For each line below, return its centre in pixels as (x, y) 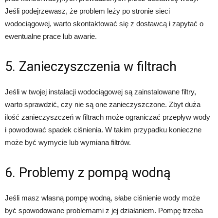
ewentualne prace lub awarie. (51, 36)
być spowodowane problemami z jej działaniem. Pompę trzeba (104, 210)
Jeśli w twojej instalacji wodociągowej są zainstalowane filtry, (100, 91)
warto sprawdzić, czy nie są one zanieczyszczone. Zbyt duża (103, 104)
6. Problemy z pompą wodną (88, 173)
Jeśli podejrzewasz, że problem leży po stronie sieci (87, 11)
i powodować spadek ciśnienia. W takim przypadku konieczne (103, 129)
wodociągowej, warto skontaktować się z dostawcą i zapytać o (104, 23)
